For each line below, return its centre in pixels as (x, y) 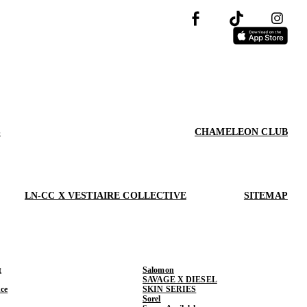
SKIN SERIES (170, 289)
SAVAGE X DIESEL (180, 279)
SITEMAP (266, 195)
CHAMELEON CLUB (241, 132)
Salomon (158, 270)
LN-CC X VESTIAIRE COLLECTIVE (105, 195)
